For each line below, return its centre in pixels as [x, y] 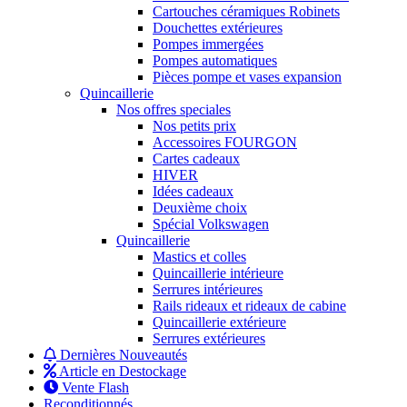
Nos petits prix [194, 125]
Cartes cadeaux [196, 158]
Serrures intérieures [208, 289]
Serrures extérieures [209, 338]
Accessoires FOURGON [225, 142]
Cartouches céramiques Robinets [246, 11]
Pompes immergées [208, 44]
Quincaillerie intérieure [218, 273]
